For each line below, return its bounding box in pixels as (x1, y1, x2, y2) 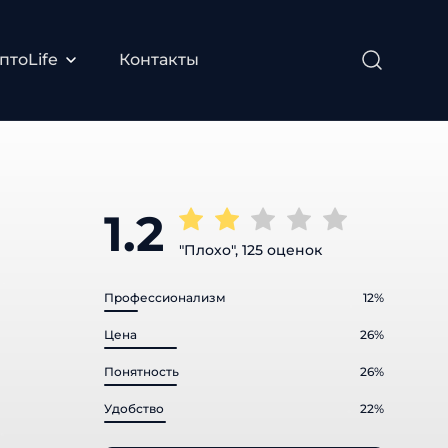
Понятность (104, 364, 179, 380)
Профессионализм (104, 290, 226, 306)
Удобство (104, 401, 164, 417)
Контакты (118, 50, 199, 70)
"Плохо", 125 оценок (179, 241, 322, 260)
